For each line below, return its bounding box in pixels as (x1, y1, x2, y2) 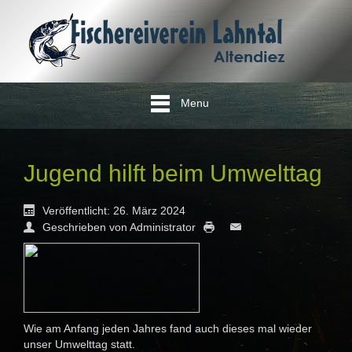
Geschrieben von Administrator (42, 221, 196, 234)
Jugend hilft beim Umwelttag (24, 159, 322, 186)
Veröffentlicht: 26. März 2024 (42, 204, 185, 218)
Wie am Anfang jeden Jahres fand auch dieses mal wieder (24, 322, 312, 335)
